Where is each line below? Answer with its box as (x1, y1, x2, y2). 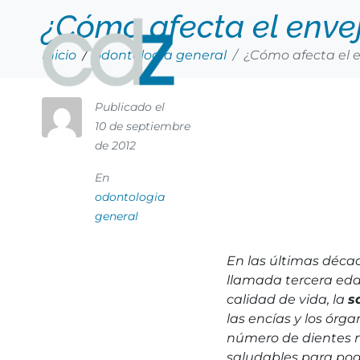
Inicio (42, 47, 76, 63)
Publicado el (95, 100, 165, 114)
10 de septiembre (95, 119, 190, 133)
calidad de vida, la (227, 292, 348, 307)
